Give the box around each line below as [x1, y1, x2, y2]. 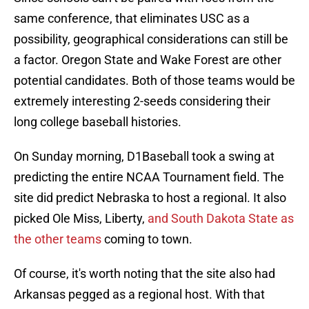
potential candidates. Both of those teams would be [14, 73, 295, 88]
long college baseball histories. [14, 114, 181, 130]
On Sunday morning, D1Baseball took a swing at [14, 149, 275, 164]
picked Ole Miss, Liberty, [14, 211, 148, 226]
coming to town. [101, 232, 192, 247]
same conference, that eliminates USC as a [14, 11, 250, 26]
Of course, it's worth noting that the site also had [14, 266, 275, 281]
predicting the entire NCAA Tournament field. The [14, 170, 284, 185]
